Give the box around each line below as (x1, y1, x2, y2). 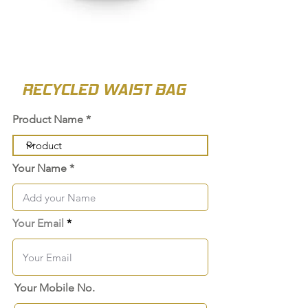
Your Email (12, 217, 67, 230)
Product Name (12, 113, 83, 126)
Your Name (12, 162, 67, 175)
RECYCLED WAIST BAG (22, 80, 186, 100)
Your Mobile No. (14, 281, 95, 295)
